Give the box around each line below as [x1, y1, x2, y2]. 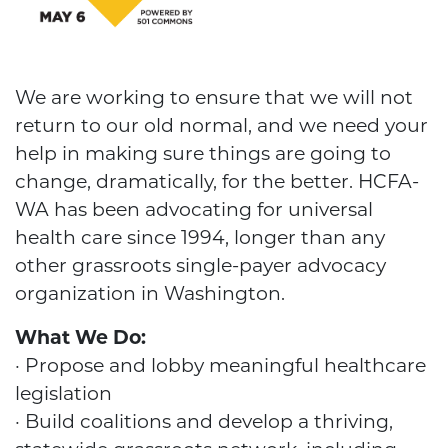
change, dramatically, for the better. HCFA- [15, 170, 419, 194]
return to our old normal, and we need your [15, 114, 428, 138]
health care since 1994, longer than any [15, 226, 385, 250]
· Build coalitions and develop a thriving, [15, 410, 393, 434]
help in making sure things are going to [15, 142, 391, 166]
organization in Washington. [15, 282, 285, 306]
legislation [15, 382, 112, 406]
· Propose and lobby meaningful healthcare [15, 354, 426, 378]
